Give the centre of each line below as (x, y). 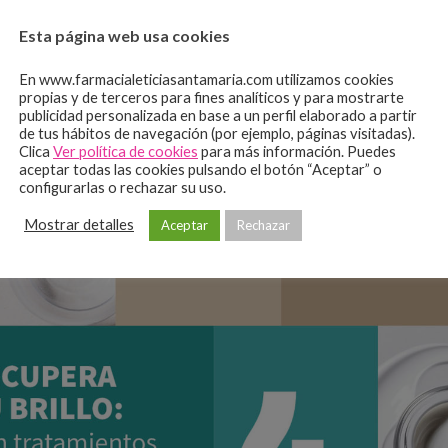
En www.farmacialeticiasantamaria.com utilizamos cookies (206, 79)
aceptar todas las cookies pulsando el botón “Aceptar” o (200, 169)
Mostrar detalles (79, 224)
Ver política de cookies (125, 151)
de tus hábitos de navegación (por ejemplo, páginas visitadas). (217, 133)
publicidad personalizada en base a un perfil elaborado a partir (218, 115)
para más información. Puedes (297, 151)
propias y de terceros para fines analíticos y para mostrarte (211, 97)
